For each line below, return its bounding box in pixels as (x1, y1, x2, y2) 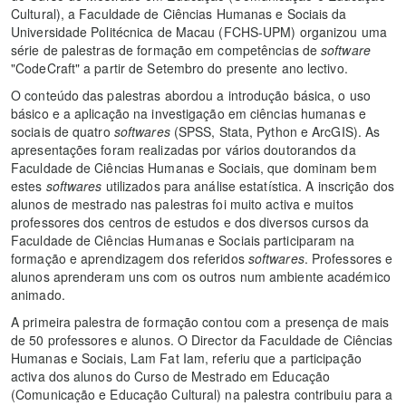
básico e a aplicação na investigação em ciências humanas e (11, 103, 366, 122)
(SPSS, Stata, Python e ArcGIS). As (173, 121, 381, 140)
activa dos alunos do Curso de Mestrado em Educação (11, 366, 331, 385)
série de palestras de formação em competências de (11, 40, 322, 59)
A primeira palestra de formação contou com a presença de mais (11, 312, 390, 331)
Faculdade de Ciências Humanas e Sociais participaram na (11, 230, 355, 249)
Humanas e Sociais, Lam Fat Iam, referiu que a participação (11, 348, 362, 367)
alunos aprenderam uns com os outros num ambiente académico (11, 266, 391, 285)
